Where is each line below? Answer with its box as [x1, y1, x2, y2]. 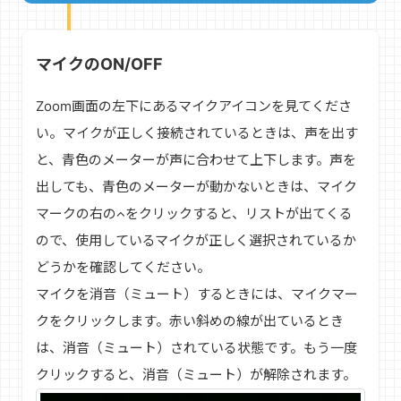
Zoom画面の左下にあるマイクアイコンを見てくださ [36, 97, 352, 115]
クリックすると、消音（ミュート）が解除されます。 [36, 365, 356, 383]
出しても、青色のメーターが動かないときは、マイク [36, 177, 357, 195]
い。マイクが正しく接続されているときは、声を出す [36, 124, 358, 141]
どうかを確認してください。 [36, 258, 210, 276]
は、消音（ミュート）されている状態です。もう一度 [36, 338, 357, 356]
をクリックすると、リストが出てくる [125, 204, 353, 222]
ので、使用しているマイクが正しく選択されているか [36, 231, 356, 249]
